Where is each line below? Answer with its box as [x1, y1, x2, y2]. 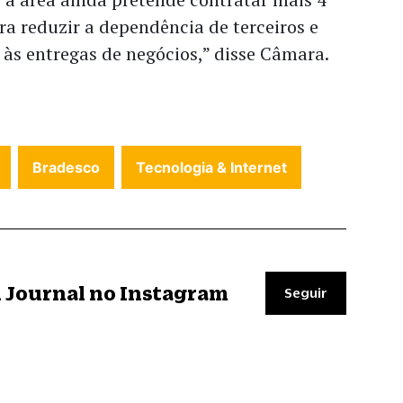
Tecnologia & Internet [136, 158, 288, 177]
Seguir [283, 285, 327, 301]
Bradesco [32, 158, 101, 177]
